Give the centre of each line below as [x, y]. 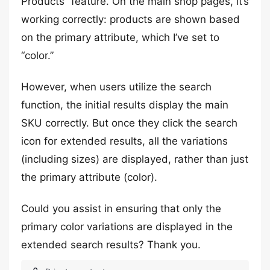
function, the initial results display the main [125, 105]
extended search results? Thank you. [111, 245]
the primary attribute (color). [89, 177]
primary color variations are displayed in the [127, 227]
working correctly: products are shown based [130, 19]
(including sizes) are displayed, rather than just [135, 159]
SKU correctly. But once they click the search [129, 123]
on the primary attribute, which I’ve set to [120, 37]
